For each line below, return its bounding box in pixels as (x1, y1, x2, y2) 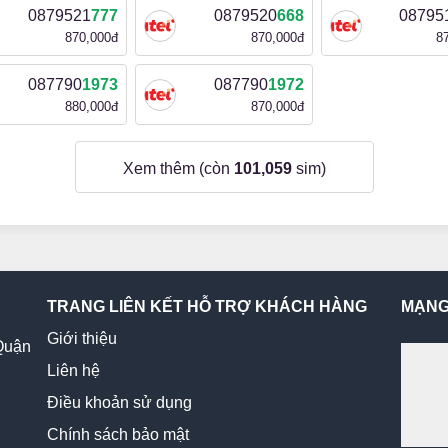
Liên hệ (47, 362, 100, 379)
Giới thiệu (47, 330, 117, 347)
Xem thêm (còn (122, 160, 234, 177)
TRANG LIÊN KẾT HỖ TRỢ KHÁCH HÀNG (47, 298, 367, 315)
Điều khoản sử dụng (47, 394, 192, 411)
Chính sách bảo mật (47, 426, 189, 443)
